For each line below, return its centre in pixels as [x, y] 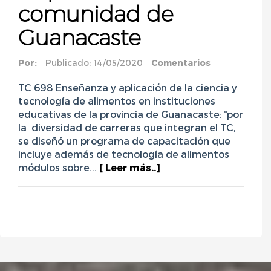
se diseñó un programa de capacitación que [127, 141]
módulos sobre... [59, 168]
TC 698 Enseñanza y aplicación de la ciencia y [128, 88]
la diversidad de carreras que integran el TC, [127, 128]
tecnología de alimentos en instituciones [117, 101]
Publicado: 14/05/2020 [94, 63]
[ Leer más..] [130, 168]
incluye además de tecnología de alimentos [124, 154]
